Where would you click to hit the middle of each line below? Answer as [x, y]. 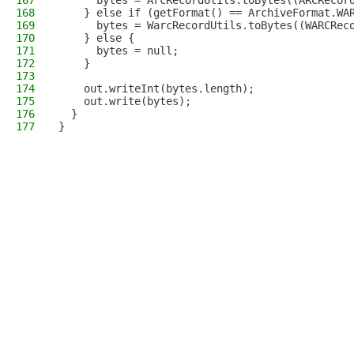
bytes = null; [119, 51]
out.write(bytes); [125, 101]
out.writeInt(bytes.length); [156, 88]
